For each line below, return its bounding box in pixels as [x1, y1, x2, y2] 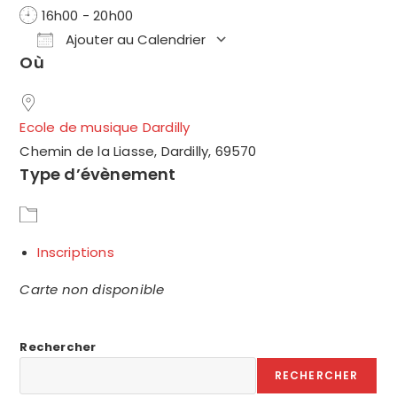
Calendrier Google [260, 61, 385, 80]
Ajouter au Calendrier [62, 30, 206, 49]
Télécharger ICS [51, 61, 159, 80]
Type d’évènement [19, 163, 176, 185]
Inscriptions [37, 243, 114, 261]
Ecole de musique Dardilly [19, 118, 191, 136]
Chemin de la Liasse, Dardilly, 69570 [19, 142, 257, 160]
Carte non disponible [19, 280, 165, 299]
